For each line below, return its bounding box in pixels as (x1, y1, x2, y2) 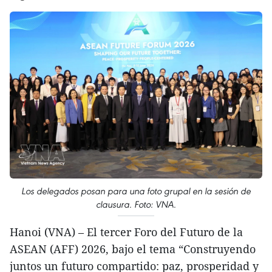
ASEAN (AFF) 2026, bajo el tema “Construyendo (10, 241, 256, 256)
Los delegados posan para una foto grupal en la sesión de (21, 185, 251, 197)
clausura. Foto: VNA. (96, 198, 176, 210)
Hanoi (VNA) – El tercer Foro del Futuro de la (10, 224, 243, 239)
